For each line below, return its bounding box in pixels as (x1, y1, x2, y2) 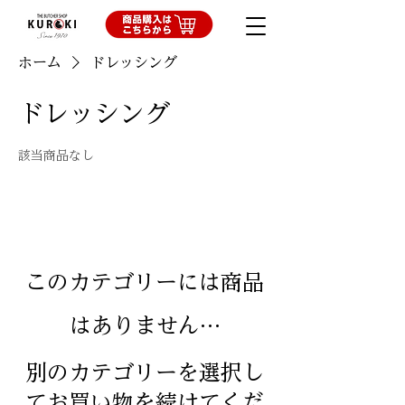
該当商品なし (18, 149, 94, 162)
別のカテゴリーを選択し (25, 362, 264, 383)
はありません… (69, 315, 221, 336)
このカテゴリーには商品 (25, 271, 264, 293)
